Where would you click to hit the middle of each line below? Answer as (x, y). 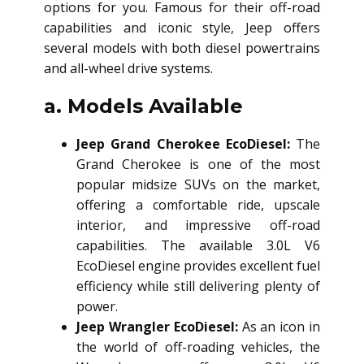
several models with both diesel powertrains (182, 48)
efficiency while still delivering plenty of (198, 286)
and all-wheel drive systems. (128, 68)
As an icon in (279, 326)
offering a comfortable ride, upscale (198, 204)
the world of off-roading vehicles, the (198, 347)
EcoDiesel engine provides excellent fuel (198, 265)
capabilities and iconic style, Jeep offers (182, 27)
